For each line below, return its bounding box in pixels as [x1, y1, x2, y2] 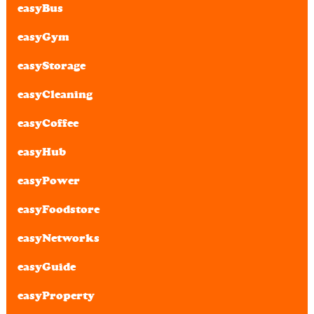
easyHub [18, 144, 67, 158]
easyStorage [18, 58, 86, 72]
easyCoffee [18, 116, 79, 130]
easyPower [18, 173, 81, 187]
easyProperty [18, 288, 95, 302]
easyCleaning [18, 87, 93, 101]
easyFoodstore [18, 202, 100, 216]
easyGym [18, 29, 69, 43]
